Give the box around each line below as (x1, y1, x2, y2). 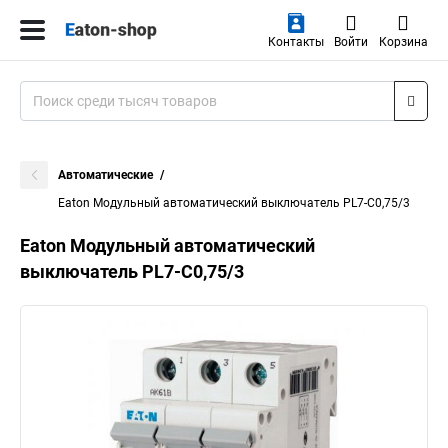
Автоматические (58, 168, 153, 182)
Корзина (378, 35, 428, 49)
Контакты (267, 35, 324, 49)
